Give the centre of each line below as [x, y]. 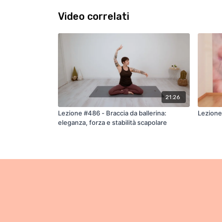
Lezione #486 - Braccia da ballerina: [112, 113]
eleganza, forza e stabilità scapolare [112, 122]
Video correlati [94, 16]
